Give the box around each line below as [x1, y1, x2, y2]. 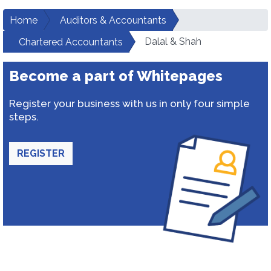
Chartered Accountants [19, 36, 123, 48]
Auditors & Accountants [60, 15, 166, 26]
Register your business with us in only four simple [9, 97, 250, 109]
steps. [9, 111, 39, 123]
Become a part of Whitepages [9, 67, 223, 85]
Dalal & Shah [145, 36, 201, 47]
